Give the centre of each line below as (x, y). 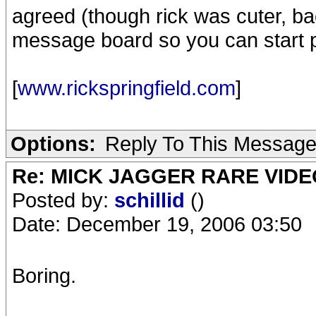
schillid (152, 200)
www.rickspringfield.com (127, 88)
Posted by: (63, 200)
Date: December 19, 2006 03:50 (157, 224)
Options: (53, 144)
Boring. (44, 275)
